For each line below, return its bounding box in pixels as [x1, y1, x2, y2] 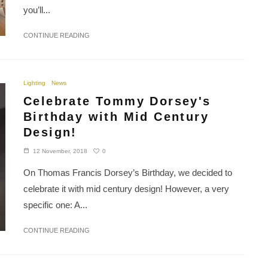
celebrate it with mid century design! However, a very [23, 184, 229, 194]
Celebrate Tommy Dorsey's [23, 95, 211, 108]
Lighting [23, 80, 45, 87]
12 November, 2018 [33, 148, 87, 155]
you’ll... [23, 5, 50, 16]
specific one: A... [23, 200, 87, 211]
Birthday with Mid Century [23, 110, 209, 124]
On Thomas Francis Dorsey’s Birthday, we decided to [23, 167, 232, 178]
